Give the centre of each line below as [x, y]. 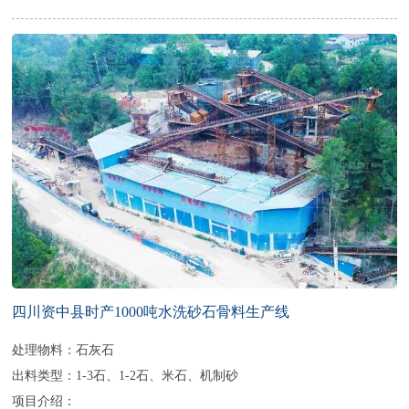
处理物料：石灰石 [63, 349]
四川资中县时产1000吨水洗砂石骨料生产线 [151, 311]
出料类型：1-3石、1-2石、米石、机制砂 [126, 375]
